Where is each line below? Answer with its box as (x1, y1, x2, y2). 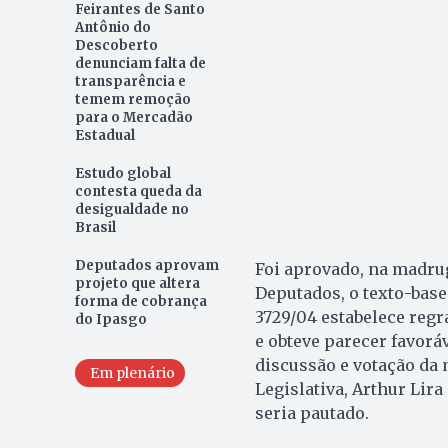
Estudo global (74, 165, 171, 183)
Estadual (74, 127, 135, 145)
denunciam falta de (74, 55, 206, 73)
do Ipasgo (74, 311, 147, 329)
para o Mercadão (74, 109, 193, 127)
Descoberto (74, 37, 158, 55)
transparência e (74, 73, 186, 91)
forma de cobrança (74, 293, 207, 311)
